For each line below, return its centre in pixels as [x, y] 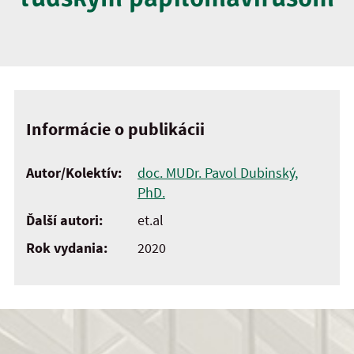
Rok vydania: [67, 248]
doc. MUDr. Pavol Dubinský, [218, 173]
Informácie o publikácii [115, 129]
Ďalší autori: [64, 220]
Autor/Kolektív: [74, 173]
